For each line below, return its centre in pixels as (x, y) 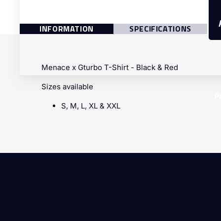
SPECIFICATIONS (160, 29)
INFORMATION (67, 29)
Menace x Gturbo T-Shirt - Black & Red (110, 67)
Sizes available (67, 86)
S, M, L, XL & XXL (91, 106)
